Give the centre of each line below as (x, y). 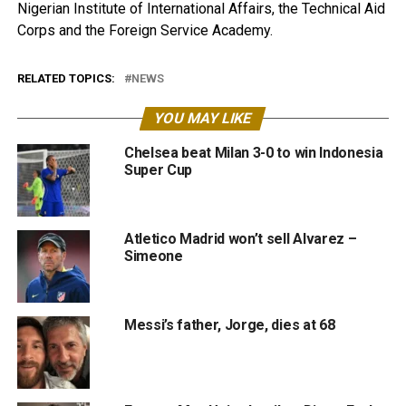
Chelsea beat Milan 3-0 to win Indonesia (253, 153)
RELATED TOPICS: (66, 78)
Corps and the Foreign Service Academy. (145, 30)
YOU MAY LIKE (203, 118)
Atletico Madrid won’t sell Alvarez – (240, 239)
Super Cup (158, 170)
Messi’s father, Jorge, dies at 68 (229, 325)
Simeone (153, 256)
